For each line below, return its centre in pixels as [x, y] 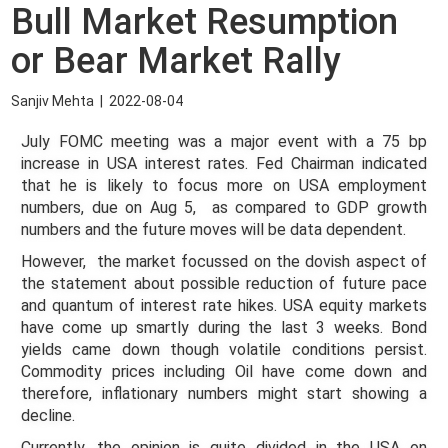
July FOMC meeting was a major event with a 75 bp [224, 141]
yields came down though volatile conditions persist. [224, 349]
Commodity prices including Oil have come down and [224, 371]
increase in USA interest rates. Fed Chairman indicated [224, 163]
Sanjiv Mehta [52, 101]
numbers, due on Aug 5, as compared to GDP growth [224, 207]
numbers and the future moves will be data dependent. [213, 229]
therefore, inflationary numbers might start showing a [224, 393]
